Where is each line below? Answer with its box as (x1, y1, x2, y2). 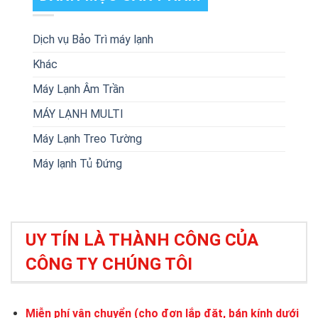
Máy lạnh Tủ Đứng (33, 156, 123, 170)
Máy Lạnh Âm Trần (33, 82, 125, 96)
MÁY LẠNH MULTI (33, 106, 124, 121)
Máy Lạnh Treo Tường (33, 131, 143, 146)
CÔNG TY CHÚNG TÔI (26, 253, 193, 274)
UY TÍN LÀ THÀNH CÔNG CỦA (26, 229, 259, 250)
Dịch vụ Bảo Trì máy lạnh (33, 32, 154, 46)
